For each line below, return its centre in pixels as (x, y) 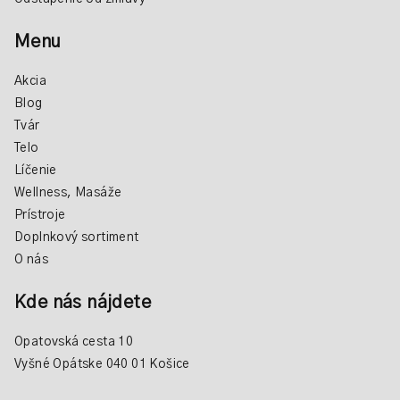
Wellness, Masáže (68, 193)
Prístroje (40, 215)
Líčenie (36, 171)
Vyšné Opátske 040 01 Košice (102, 364)
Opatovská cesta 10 (74, 342)
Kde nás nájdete (83, 303)
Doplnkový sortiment (77, 237)
